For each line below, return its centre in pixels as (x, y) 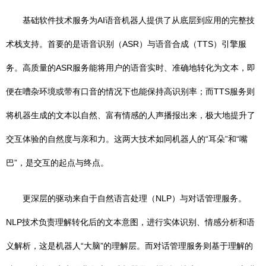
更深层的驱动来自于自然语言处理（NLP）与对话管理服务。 (134, 198)
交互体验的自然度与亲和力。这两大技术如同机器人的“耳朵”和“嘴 (127, 139)
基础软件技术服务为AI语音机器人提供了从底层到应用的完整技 (139, 20)
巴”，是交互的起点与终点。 (57, 163)
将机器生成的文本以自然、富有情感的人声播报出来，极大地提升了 (131, 115)
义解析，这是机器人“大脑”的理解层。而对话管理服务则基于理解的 (129, 246)
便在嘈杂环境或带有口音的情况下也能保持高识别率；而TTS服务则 (130, 91)
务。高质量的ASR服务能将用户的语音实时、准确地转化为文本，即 (131, 68)
